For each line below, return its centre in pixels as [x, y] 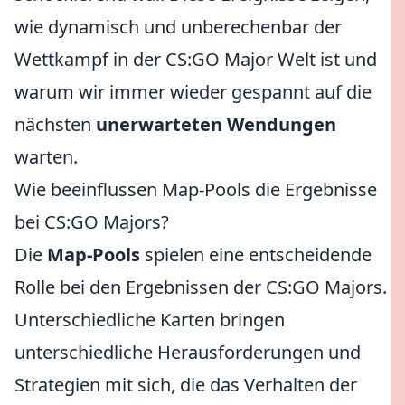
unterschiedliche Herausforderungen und [188, 352]
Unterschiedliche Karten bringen [150, 320]
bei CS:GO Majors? [92, 222]
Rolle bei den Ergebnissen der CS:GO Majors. [201, 287]
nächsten [55, 124]
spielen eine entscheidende [256, 254]
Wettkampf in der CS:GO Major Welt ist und [196, 59]
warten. [46, 157]
